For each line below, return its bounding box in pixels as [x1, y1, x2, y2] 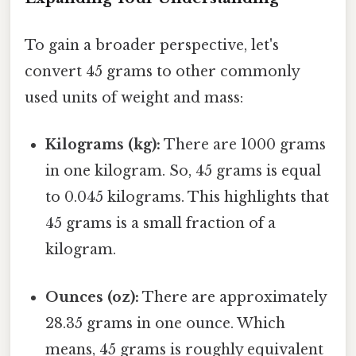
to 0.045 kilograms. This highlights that [45, 188, 330, 207]
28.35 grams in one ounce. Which [45, 314, 286, 332]
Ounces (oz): [45, 288, 140, 306]
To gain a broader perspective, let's [25, 37, 279, 55]
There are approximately [139, 288, 327, 306]
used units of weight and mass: [25, 89, 243, 107]
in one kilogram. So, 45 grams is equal [45, 162, 322, 180]
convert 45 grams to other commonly [25, 63, 300, 81]
